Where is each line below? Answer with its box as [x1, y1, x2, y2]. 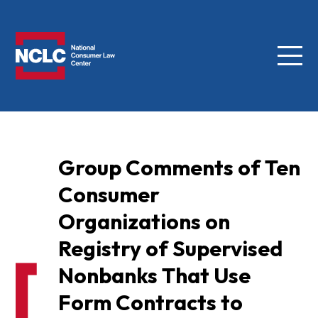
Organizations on [57, 208, 230, 236]
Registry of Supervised [57, 235, 283, 263]
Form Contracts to [57, 289, 243, 317]
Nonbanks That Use [57, 262, 251, 290]
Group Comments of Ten [57, 154, 300, 182]
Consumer [57, 181, 160, 209]
